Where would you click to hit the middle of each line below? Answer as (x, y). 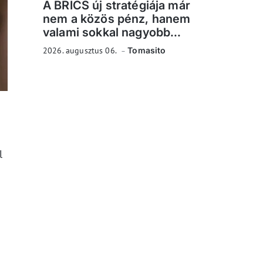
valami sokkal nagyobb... (112, 32)
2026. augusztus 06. (81, 50)
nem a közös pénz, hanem (117, 19)
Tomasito (147, 50)
